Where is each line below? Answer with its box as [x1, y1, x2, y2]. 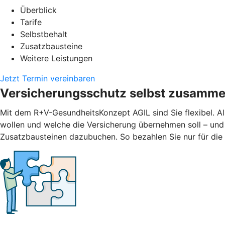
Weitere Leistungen [20, 53, 92, 63]
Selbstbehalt [20, 29, 67, 39]
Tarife [20, 17, 42, 27]
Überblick [20, 5, 57, 15]
